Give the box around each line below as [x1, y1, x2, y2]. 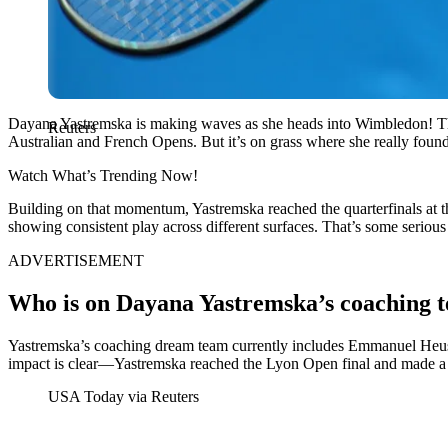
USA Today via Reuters [48, 387, 199, 405]
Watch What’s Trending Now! [8, 166, 198, 184]
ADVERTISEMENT [8, 251, 144, 269]
